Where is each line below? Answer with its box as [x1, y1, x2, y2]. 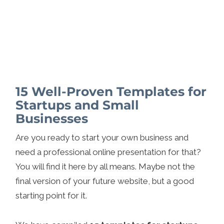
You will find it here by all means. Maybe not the [15, 161, 195, 171]
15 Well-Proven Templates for [15, 83, 207, 99]
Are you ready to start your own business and [15, 132, 189, 142]
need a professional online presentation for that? [15, 146, 201, 157]
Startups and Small [15, 97, 139, 112]
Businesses [15, 110, 88, 126]
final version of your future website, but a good [15, 175, 194, 186]
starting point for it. [15, 190, 87, 200]
